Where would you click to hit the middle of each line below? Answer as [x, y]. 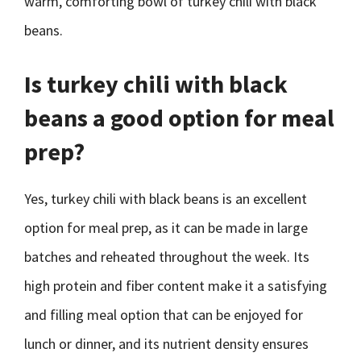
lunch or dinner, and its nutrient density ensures [166, 344]
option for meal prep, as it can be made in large [166, 228]
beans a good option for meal [179, 118]
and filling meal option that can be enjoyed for [164, 315]
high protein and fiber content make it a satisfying [176, 286]
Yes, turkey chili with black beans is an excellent [166, 199]
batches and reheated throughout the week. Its [167, 257]
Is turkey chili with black [156, 84]
